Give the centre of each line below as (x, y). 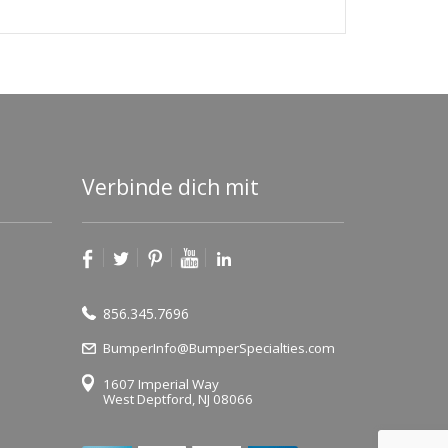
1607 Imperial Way (160, 384)
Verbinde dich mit (170, 186)
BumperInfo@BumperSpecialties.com (218, 348)
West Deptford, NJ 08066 (177, 399)
